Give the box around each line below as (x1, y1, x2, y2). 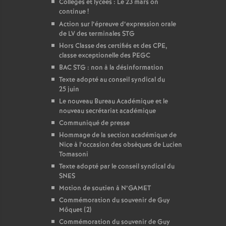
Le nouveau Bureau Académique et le (59, 97, 168, 106)
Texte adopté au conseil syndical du (59, 75, 165, 85)
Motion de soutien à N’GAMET (59, 184, 151, 193)
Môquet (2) (59, 205, 91, 215)
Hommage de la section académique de (59, 131, 177, 140)
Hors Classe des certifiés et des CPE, (59, 41, 167, 51)
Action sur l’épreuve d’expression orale (59, 20, 176, 29)
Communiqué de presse (59, 119, 130, 128)
